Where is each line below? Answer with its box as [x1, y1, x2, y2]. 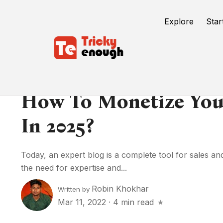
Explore [164, 16, 194, 26]
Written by [58, 185, 92, 193]
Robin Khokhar [92, 183, 149, 194]
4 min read [113, 197, 154, 207]
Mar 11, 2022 [58, 197, 109, 207]
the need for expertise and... [21, 163, 127, 173]
